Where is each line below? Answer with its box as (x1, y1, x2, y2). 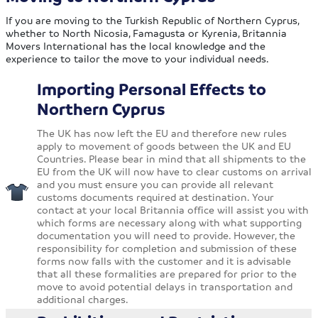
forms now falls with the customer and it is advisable (37, 254, 292, 268)
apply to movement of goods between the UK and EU (37, 139, 292, 153)
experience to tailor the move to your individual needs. (6, 52, 270, 65)
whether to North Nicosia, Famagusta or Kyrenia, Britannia (6, 26, 287, 40)
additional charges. (37, 292, 129, 306)
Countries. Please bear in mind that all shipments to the (37, 152, 307, 165)
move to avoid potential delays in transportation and (37, 280, 293, 293)
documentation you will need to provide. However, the (37, 229, 296, 242)
